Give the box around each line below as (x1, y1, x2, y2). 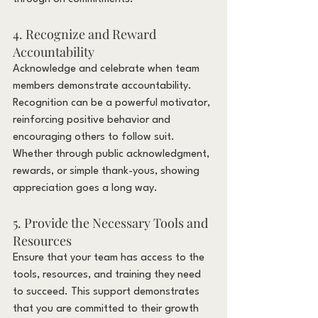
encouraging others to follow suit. (13, 131, 177, 143)
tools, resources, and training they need (13, 269, 204, 280)
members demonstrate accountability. (13, 80, 194, 92)
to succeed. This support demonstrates (13, 286, 202, 297)
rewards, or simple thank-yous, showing (13, 165, 202, 177)
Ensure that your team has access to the (13, 252, 207, 263)
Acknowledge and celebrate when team (13, 63, 202, 75)
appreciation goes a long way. (13, 182, 158, 194)
